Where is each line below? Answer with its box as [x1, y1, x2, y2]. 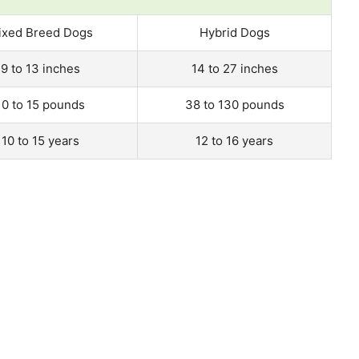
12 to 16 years [196, 132, 273, 148]
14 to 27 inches [191, 60, 278, 76]
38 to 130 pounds [184, 96, 284, 112]
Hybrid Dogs [199, 24, 270, 40]
